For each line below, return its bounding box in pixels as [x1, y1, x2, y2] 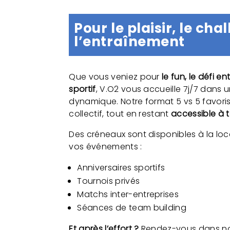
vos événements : [69, 141, 142, 153]
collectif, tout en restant [69, 108, 171, 120]
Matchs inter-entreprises [77, 188, 179, 201]
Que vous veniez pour [69, 71, 162, 83]
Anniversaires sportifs [77, 162, 165, 174]
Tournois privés [77, 175, 140, 187]
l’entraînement [74, 32, 185, 51]
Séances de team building [77, 202, 187, 214]
